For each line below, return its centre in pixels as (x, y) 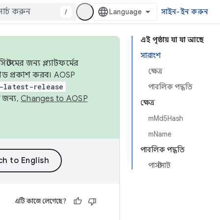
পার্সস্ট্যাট (159, 165)
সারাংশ (151, 55)
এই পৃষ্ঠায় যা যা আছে (172, 40)
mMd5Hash (166, 118)
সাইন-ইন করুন (184, 12)
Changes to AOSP (54, 99)
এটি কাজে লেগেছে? (41, 201)
